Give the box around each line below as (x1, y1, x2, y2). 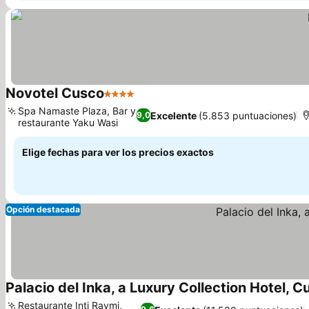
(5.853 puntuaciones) (199, 109, 297, 121)
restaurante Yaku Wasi (18, 117, 118, 128)
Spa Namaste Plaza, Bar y (18, 105, 136, 117)
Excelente (150, 109, 197, 121)
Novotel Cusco (6, 85, 104, 101)
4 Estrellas (103, 94, 158, 108)
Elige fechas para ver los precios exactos (22, 146, 214, 158)
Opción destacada (6, 204, 80, 215)
